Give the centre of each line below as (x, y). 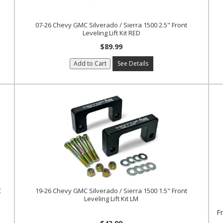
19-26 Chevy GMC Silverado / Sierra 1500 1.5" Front (111, 191)
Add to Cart (90, 63)
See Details (133, 63)
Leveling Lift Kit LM (111, 199)
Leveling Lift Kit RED (111, 33)
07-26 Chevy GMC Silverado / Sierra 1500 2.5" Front (111, 25)
